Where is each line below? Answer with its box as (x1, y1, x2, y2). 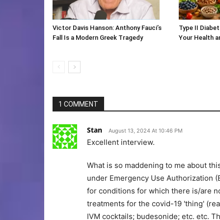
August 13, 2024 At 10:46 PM (109, 127, 183, 135)
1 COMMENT (58, 100, 98, 109)
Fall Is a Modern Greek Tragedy (53, 34, 143, 42)
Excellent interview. (87, 137, 155, 147)
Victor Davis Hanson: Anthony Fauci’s (53, 24, 162, 32)
